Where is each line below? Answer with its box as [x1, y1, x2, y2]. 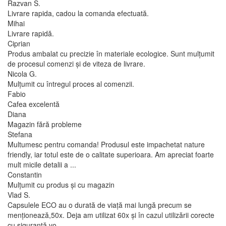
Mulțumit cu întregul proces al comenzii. [8, 78, 134, 89]
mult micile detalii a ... [8, 159, 76, 169]
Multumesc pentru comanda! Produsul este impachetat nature [8, 139, 205, 149]
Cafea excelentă [8, 98, 60, 109]
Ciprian [8, 38, 30, 48]
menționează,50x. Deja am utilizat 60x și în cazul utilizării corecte [8, 209, 214, 220]
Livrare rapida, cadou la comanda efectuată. [8, 8, 149, 18]
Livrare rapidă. [8, 28, 54, 38]
